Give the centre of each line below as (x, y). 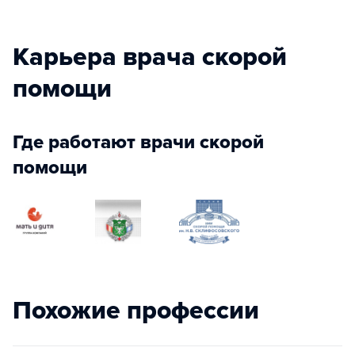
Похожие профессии (136, 310)
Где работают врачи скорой (138, 142)
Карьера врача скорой (150, 57)
